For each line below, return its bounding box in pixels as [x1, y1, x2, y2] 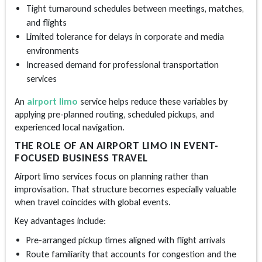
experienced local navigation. [15, 122, 125, 133]
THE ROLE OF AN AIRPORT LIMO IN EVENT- [15, 139, 219, 153]
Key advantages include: [15, 215, 106, 227]
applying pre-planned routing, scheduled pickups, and [15, 109, 214, 120]
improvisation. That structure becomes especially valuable [15, 184, 236, 195]
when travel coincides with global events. [15, 196, 171, 208]
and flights [26, 17, 67, 29]
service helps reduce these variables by [78, 96, 227, 108]
